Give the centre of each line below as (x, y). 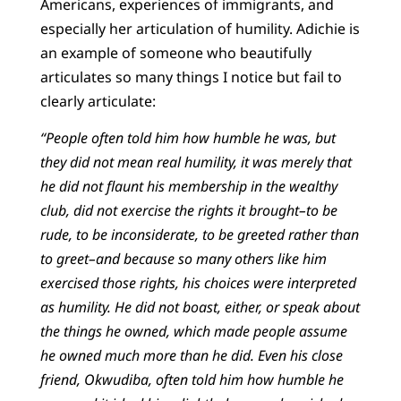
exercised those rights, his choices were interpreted (198, 283)
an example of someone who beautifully (175, 52)
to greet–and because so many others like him (183, 259)
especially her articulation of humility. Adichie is (200, 28)
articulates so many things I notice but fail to (191, 77)
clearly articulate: (98, 101)
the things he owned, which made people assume (193, 332)
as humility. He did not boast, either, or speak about (200, 307)
